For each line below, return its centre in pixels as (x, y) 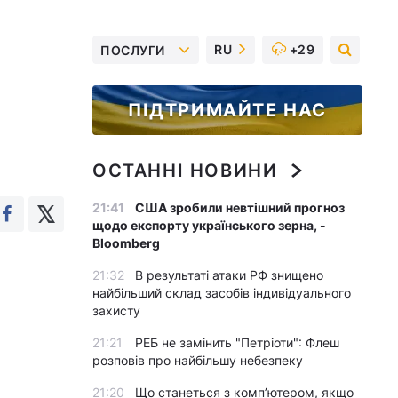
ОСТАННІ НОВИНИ (185, 171)
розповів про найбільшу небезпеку (198, 360)
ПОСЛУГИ (133, 50)
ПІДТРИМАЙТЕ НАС (227, 110)
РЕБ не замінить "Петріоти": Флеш (237, 342)
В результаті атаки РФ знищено (229, 275)
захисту (116, 310)
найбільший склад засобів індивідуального (222, 293)
